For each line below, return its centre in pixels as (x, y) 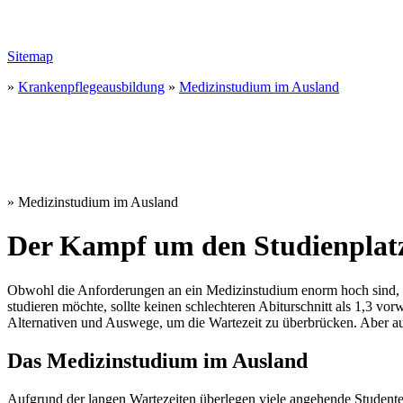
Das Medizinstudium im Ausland (157, 360)
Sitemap (30, 56)
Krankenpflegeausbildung (91, 87)
